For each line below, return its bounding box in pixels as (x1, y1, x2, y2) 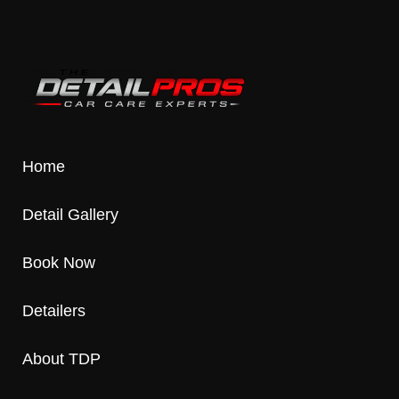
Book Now (22, 253, 95, 272)
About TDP (22, 349, 101, 368)
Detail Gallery (22, 205, 118, 224)
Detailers (22, 301, 85, 320)
